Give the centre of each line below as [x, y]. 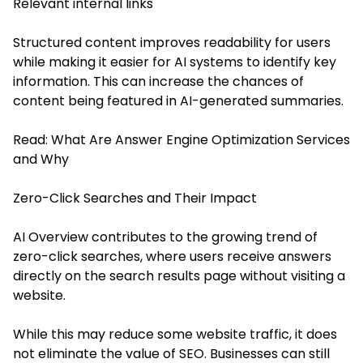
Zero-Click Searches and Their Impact [135, 198]
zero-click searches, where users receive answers [172, 256]
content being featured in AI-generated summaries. [178, 100]
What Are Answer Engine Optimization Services [201, 139]
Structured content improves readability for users [172, 42]
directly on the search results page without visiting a [179, 275]
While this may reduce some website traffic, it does [175, 334]
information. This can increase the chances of [158, 81]
